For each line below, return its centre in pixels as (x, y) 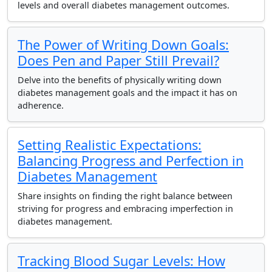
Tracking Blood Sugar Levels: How (121, 261)
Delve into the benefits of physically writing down (120, 80)
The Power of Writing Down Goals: (123, 45)
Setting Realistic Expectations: (110, 145)
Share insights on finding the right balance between (125, 196)
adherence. (41, 105)
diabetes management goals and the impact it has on (127, 93)
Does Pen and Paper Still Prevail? (118, 60)
